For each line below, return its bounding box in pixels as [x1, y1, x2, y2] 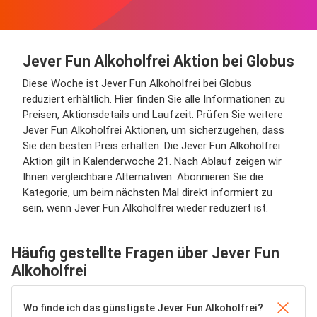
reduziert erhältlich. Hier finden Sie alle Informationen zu [23, 92, 285, 105]
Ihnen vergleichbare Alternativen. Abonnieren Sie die [23, 170, 263, 183]
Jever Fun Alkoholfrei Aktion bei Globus [23, 52, 294, 70]
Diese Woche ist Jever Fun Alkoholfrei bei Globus [23, 76, 252, 90]
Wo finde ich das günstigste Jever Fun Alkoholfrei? [23, 301, 263, 313]
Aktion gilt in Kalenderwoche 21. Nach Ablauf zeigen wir [23, 154, 282, 168]
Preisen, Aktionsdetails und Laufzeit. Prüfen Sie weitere [23, 108, 283, 121]
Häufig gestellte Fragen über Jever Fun [11, 243, 279, 262]
